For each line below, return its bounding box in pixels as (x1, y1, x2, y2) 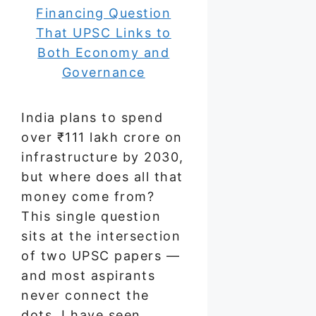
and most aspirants (21, 267, 155, 283)
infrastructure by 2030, (21, 149, 184, 164)
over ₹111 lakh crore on (21, 129, 183, 145)
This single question (21, 208, 161, 224)
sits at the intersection (21, 228, 181, 243)
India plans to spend (21, 109, 163, 125)
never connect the (21, 287, 150, 303)
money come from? (21, 188, 154, 204)
